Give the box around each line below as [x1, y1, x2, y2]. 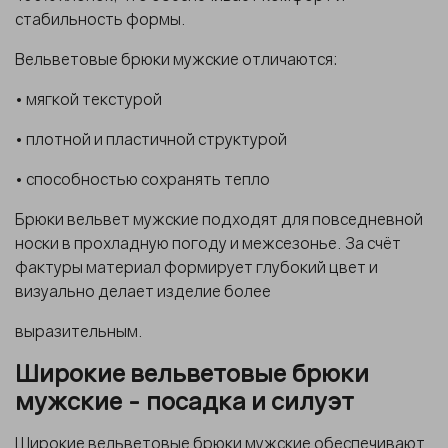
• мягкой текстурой [15, 88, 162, 109]
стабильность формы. [15, 8, 186, 29]
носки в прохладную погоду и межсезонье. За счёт [15, 232, 401, 253]
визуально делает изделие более [15, 280, 274, 301]
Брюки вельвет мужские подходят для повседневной [15, 208, 423, 229]
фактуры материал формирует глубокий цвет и [15, 256, 378, 277]
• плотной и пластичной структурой [15, 128, 287, 149]
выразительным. [15, 320, 143, 341]
